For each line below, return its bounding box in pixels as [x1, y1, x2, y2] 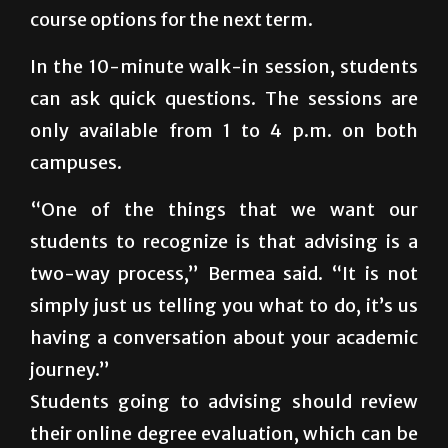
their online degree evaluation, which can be [30, 421, 418, 445]
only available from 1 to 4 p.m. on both [30, 118, 418, 142]
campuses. [30, 150, 122, 174]
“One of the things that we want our [30, 197, 418, 221]
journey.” [30, 357, 110, 381]
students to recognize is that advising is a [30, 229, 418, 253]
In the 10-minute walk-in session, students [30, 54, 418, 78]
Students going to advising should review [30, 389, 418, 413]
